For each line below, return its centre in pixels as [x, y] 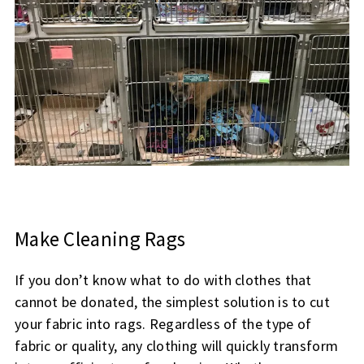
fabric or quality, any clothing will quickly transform [176, 346]
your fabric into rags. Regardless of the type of [163, 324]
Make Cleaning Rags [100, 239]
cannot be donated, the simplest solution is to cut [172, 302]
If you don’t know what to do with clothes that [163, 280]
